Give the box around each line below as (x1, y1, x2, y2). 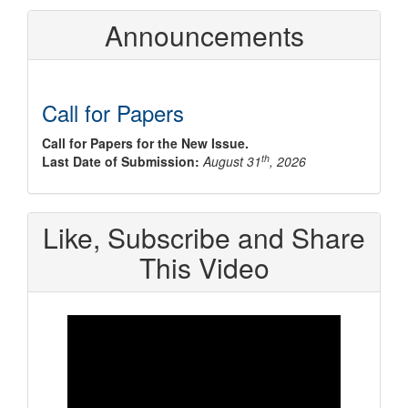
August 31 (203, 152, 261, 170)
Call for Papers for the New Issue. (42, 134, 249, 152)
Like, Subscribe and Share (43, 218, 365, 257)
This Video (138, 248, 270, 287)
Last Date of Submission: (42, 152, 199, 170)
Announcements (104, 15, 304, 55)
